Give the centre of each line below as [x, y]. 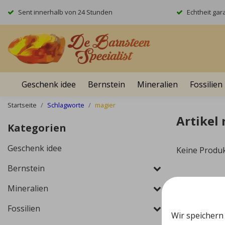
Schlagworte [66, 105]
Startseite [22, 105]
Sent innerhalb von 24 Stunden [65, 12]
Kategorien [37, 128]
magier [105, 105]
